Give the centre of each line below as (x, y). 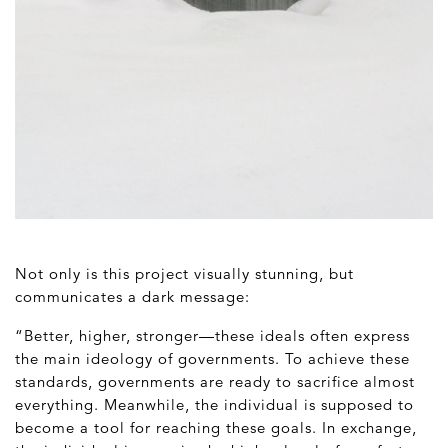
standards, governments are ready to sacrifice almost (215, 382)
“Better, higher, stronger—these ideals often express (212, 336)
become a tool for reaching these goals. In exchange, (216, 428)
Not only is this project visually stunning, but (184, 274)
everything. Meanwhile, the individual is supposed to (214, 405)
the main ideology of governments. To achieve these (212, 359)
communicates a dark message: (132, 297)
